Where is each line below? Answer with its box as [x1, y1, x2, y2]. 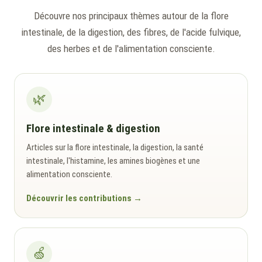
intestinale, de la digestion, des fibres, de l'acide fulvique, [21, 26, 241, 38]
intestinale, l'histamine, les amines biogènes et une [26, 155, 200, 166]
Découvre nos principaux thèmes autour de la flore [33, 9, 229, 22]
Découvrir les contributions [26, 192, 132, 204]
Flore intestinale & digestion [26, 121, 160, 135]
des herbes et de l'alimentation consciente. [47, 42, 215, 54]
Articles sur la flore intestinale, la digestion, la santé [26, 142, 204, 153]
